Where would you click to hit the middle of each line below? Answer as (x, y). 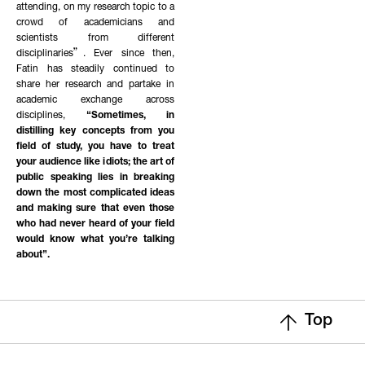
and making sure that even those (95, 209)
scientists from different (95, 39)
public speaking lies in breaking (95, 178)
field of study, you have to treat (95, 147)
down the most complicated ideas (95, 193)
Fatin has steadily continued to (95, 70)
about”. (33, 255)
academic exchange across (95, 101)
